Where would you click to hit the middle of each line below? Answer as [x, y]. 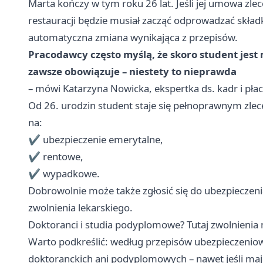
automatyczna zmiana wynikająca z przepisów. [133, 38]
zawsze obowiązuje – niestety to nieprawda [132, 72]
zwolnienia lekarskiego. [80, 208]
